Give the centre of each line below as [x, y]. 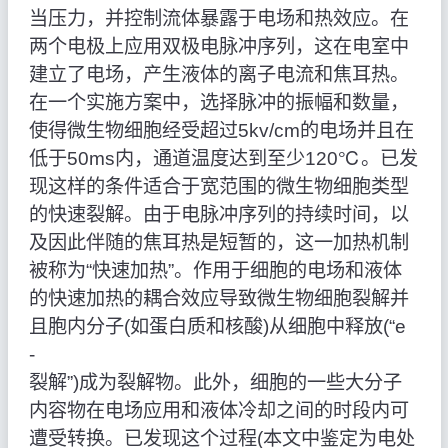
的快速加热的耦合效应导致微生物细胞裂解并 [218, 299]
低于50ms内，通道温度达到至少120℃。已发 [223, 159]
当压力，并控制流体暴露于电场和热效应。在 [218, 19]
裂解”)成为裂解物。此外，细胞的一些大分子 [215, 383]
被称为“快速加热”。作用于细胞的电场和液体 [215, 271]
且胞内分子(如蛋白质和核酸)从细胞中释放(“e [217, 327]
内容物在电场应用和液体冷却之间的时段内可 [218, 411]
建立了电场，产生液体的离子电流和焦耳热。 [218, 75]
